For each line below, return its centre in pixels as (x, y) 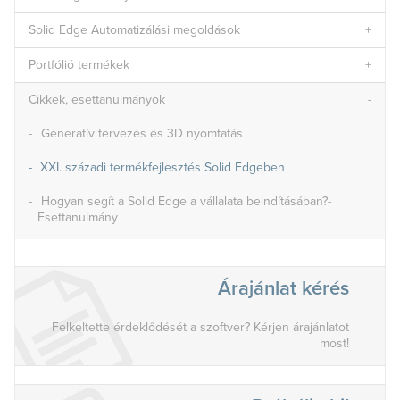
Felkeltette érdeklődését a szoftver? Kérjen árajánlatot (200, 327)
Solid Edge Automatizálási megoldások (134, 29)
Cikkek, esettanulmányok (97, 99)
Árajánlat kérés (283, 288)
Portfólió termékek (79, 64)
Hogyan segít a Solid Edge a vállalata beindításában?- (186, 201)
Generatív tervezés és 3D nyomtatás (142, 133)
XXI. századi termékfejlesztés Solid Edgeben (162, 167)
